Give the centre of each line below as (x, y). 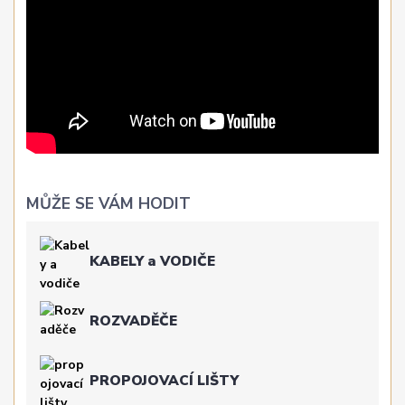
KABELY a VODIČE (153, 260)
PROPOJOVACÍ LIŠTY (165, 380)
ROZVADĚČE (134, 320)
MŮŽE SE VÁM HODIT (109, 204)
